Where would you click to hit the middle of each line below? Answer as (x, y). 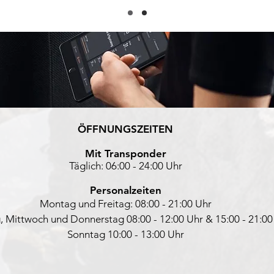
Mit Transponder (125, 154)
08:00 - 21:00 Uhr (173, 204)
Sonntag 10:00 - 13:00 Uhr (125, 234)
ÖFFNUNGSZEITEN (125, 129)
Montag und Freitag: (87, 204)
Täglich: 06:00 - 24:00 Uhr (125, 166)
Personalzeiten (125, 190)
